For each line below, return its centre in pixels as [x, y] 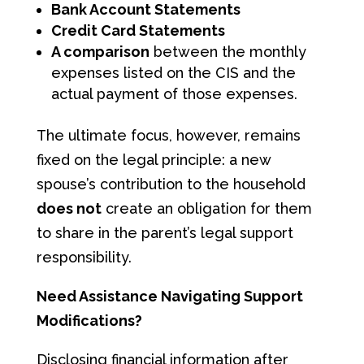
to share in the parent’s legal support [165, 233]
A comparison [100, 52]
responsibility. [84, 257]
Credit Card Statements [138, 30]
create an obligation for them [206, 208]
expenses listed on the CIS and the [173, 73]
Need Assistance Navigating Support [169, 296]
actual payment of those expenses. [174, 94]
